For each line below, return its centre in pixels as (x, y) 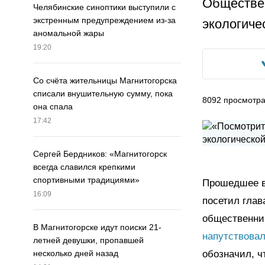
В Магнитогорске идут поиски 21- (97, 227)
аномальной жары (69, 33)
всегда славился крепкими (84, 167)
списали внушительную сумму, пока (103, 94)
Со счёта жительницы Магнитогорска (105, 81)
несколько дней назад (76, 253)
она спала (53, 107)
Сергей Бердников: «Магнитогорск (100, 154)
